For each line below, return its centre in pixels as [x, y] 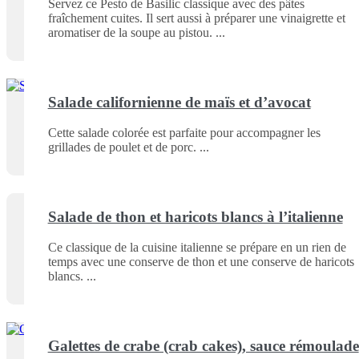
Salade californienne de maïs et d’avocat [179, 102]
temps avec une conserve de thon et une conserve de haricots [201, 262]
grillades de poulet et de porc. [122, 147]
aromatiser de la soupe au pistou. [130, 33]
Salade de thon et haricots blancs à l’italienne [195, 216]
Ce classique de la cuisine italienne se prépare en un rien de [197, 248]
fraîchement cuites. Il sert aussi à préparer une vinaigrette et [196, 18]
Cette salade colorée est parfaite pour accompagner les [184, 133]
